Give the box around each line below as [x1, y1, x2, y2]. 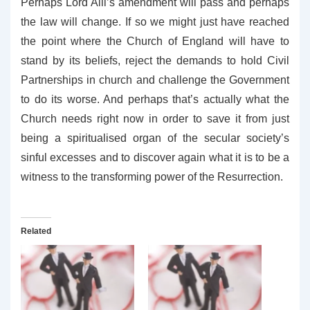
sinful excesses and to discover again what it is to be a [21, 152, 289, 163]
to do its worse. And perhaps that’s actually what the [21, 93, 289, 105]
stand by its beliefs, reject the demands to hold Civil [21, 55, 289, 66]
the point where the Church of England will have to [21, 35, 289, 47]
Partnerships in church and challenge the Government [21, 74, 289, 86]
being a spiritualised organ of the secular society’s [21, 132, 289, 144]
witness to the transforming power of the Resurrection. [21, 171, 283, 183]
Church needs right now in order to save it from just [21, 113, 289, 125]
